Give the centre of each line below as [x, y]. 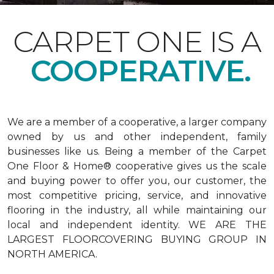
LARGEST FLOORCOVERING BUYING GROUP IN [137, 239]
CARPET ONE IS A [137, 42]
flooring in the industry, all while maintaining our [137, 210]
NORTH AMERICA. [52, 254]
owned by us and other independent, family [137, 137]
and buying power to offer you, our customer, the [137, 181]
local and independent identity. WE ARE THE [137, 225]
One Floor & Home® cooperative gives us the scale [137, 166]
